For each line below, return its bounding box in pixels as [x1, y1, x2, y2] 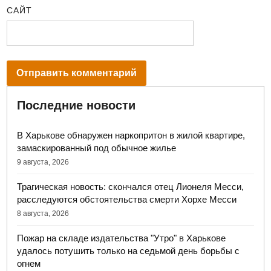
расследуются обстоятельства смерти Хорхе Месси [17, 194, 237, 204]
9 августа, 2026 [17, 157, 70, 166]
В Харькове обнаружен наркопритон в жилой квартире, [17, 129, 246, 140]
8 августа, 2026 [17, 209, 70, 218]
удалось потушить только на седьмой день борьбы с [17, 245, 240, 256]
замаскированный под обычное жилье [17, 142, 177, 153]
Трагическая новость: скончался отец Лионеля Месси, [17, 181, 244, 192]
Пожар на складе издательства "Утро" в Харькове [17, 232, 226, 243]
